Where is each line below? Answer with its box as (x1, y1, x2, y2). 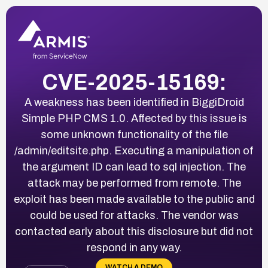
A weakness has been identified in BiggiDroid (24, 96, 244, 108)
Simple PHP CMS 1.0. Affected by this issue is (21, 112, 247, 124)
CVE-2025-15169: (41, 70, 227, 95)
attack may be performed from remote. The (27, 176, 241, 189)
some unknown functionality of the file (40, 128, 228, 141)
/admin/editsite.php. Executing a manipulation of (14, 144, 254, 157)
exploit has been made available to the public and (13, 193, 255, 205)
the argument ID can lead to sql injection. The (22, 160, 246, 173)
